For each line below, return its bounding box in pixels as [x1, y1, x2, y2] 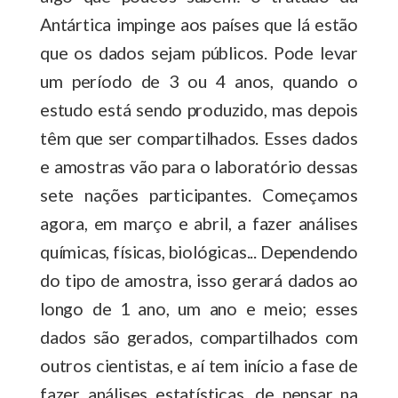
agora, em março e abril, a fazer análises [40, 211, 358, 234]
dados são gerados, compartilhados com [40, 325, 358, 347]
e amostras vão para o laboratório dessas [40, 155, 358, 177]
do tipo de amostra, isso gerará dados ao [40, 268, 358, 291]
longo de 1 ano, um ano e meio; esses [40, 297, 358, 319]
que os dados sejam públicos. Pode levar [40, 41, 358, 63]
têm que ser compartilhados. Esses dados [40, 126, 358, 148]
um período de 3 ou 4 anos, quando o [40, 69, 358, 92]
